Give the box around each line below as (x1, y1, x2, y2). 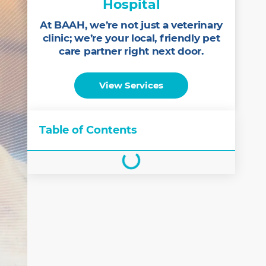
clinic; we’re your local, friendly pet (42, 32, 220, 44)
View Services (99, 80, 163, 91)
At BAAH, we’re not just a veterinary (39, 19, 223, 31)
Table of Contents (39, 123, 137, 137)
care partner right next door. (59, 45, 204, 57)
